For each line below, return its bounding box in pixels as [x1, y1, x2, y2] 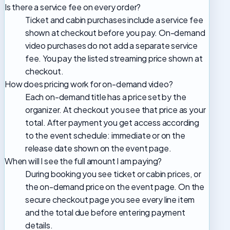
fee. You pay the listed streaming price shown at [25, 53, 203, 64]
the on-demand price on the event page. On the [25, 181, 205, 193]
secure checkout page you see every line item [25, 194, 195, 205]
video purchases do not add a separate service [25, 40, 198, 51]
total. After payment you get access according [25, 117, 200, 128]
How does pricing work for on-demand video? [5, 79, 173, 90]
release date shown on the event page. [25, 143, 171, 154]
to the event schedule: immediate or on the [25, 130, 185, 141]
